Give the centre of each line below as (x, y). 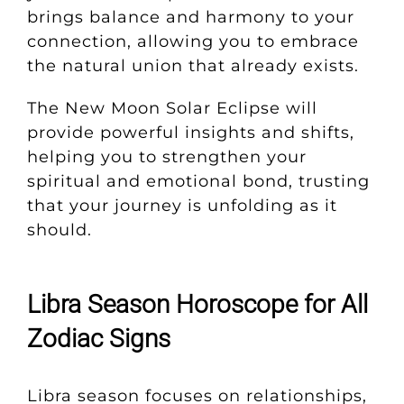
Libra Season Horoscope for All (197, 305)
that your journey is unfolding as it (182, 206)
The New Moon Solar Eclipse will (172, 109)
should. (59, 230)
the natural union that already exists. (195, 66)
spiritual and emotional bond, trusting (198, 182)
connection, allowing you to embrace (193, 42)
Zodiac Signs (98, 339)
